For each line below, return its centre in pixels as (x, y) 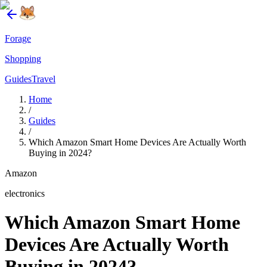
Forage (18, 38)
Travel (44, 79)
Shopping (23, 59)
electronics (25, 193)
